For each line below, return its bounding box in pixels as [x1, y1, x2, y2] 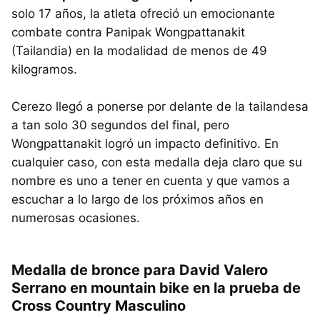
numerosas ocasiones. [11, 210, 140, 225]
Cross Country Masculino [11, 296, 186, 314]
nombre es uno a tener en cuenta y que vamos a [11, 173, 290, 188]
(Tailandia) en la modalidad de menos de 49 [11, 43, 267, 58]
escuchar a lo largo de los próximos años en [11, 191, 264, 206]
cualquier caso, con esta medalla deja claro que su [11, 154, 302, 169]
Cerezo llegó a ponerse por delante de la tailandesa [11, 99, 309, 114]
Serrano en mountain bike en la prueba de [11, 279, 301, 296]
